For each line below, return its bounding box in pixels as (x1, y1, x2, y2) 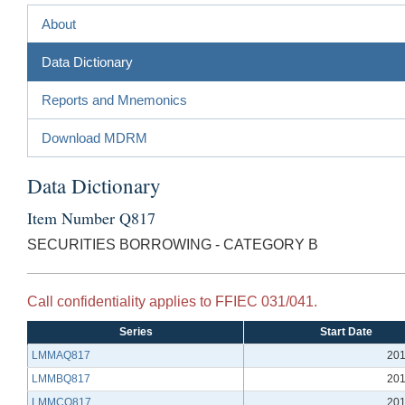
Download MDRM (42, 129, 147, 146)
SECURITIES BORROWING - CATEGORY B (27, 236, 318, 252)
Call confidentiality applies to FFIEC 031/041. (27, 293, 317, 309)
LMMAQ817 (32, 348, 90, 362)
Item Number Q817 (27, 206, 155, 229)
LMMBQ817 (32, 372, 90, 385)
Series (118, 325, 153, 338)
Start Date (320, 325, 372, 338)
